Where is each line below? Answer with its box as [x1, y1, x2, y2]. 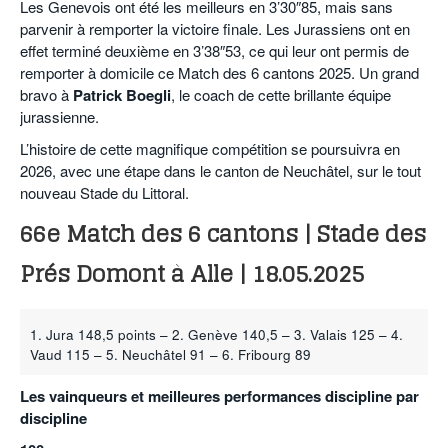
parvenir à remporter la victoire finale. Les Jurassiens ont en [20, 18, 410, 40]
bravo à [20, 84, 73, 106]
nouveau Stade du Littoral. [20, 182, 189, 204]
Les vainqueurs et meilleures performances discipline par [20, 385, 419, 408]
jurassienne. [20, 106, 99, 128]
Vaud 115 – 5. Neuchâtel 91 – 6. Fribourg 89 [30, 345, 311, 365]
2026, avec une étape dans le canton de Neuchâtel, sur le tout [20, 160, 421, 182]
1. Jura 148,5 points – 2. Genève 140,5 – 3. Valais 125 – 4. [30, 325, 403, 345]
